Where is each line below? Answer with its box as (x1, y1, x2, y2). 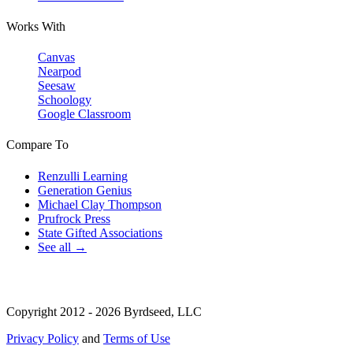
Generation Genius (38, 183, 132, 197)
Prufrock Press (38, 211, 110, 225)
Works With (6, 19, 65, 33)
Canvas (38, 50, 75, 65)
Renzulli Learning (38, 169, 128, 183)
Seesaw (38, 79, 76, 93)
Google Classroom (38, 107, 131, 121)
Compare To (6, 138, 69, 152)
